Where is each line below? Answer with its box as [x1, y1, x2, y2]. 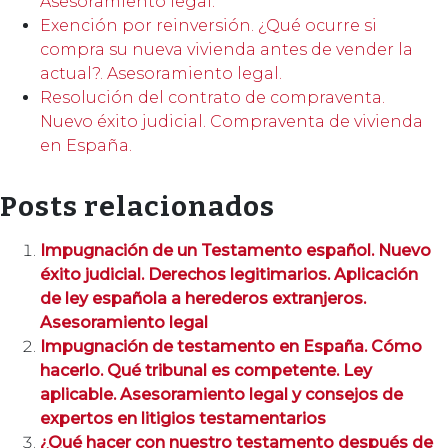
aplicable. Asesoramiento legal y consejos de [40, 384, 403, 404]
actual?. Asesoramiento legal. [40, 63, 282, 83]
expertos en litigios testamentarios [40, 408, 326, 428]
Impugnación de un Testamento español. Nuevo [40, 240, 431, 260]
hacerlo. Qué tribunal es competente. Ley [40, 360, 372, 380]
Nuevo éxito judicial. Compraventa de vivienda [40, 111, 423, 131]
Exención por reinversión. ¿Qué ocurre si [40, 15, 377, 35]
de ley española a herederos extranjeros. [40, 288, 366, 308]
